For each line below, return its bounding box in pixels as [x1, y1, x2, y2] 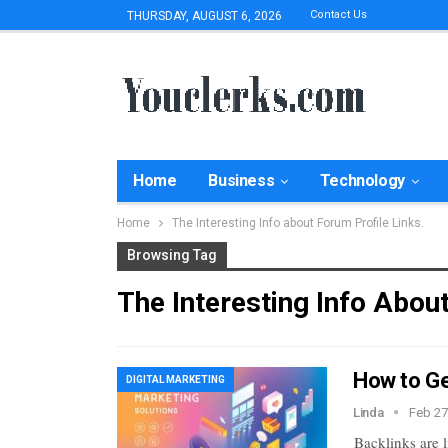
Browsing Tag [127, 247, 217, 263]
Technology [319, 171, 405, 190]
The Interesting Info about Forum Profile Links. [172, 216, 424, 230]
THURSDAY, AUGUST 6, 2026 [127, 9, 282, 23]
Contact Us [310, 8, 367, 21]
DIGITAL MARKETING [126, 373, 225, 385]
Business [208, 171, 275, 190]
